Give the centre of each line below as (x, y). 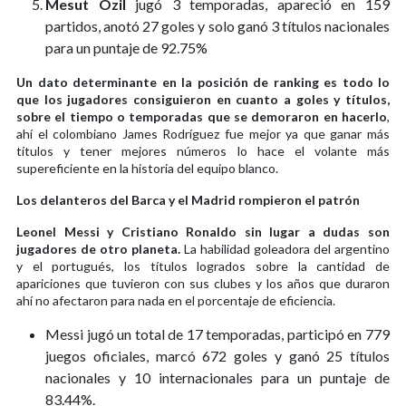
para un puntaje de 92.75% (126, 47)
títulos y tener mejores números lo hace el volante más (203, 150)
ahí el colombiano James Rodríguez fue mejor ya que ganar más (203, 133)
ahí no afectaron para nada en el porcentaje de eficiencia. (176, 300)
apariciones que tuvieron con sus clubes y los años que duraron (203, 283)
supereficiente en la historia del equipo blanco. (147, 168)
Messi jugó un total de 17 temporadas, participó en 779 (217, 333)
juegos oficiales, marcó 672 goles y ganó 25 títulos (217, 355)
